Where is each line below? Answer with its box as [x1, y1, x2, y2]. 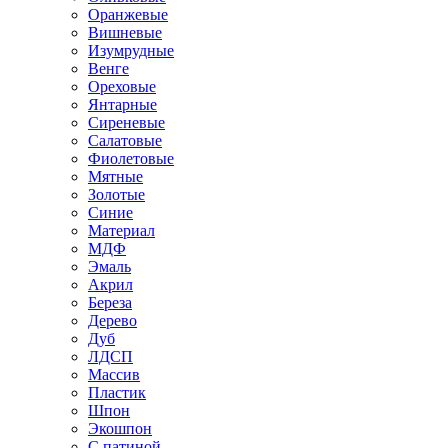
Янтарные [88, 95, 157, 113]
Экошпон [88, 419, 152, 437]
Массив [88, 365, 140, 383]
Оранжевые [88, 5, 168, 23]
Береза [88, 293, 132, 311]
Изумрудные [88, 41, 174, 59]
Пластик [88, 383, 146, 401]
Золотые [88, 185, 145, 203]
